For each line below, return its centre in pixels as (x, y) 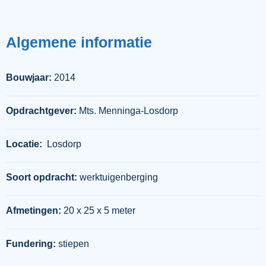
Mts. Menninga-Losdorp (127, 111)
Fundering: (31, 244)
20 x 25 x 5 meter (98, 211)
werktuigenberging (118, 178)
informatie (114, 42)
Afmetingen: (34, 211)
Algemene (41, 42)
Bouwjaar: (30, 78)
